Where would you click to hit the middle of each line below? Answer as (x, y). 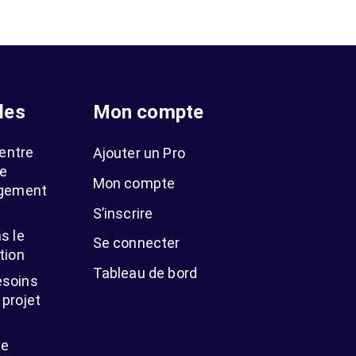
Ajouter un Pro (139, 153)
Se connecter (136, 243)
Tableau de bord (145, 273)
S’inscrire (123, 213)
